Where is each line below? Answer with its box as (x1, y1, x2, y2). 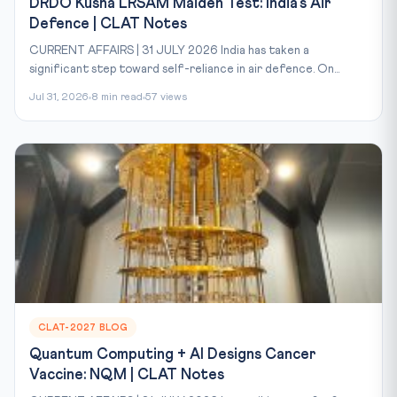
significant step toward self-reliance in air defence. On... (29, 62, 339, 75)
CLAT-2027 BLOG (38, 322, 128, 332)
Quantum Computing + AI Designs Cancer (29, 346, 316, 362)
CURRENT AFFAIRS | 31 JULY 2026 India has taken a (29, 43, 309, 57)
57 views (145, 91, 187, 103)
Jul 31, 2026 (29, 91, 89, 103)
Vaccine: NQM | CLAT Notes (29, 367, 224, 383)
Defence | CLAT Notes (29, 16, 187, 32)
